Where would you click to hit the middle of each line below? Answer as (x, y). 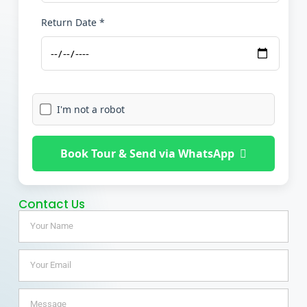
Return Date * (73, 22)
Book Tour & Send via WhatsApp (147, 153)
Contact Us (51, 204)
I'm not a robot (90, 109)
